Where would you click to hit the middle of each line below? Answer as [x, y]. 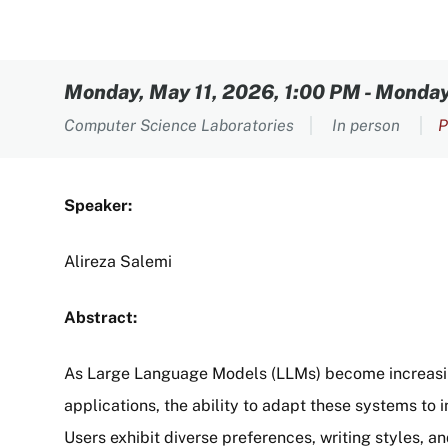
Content [124, 79]
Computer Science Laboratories [179, 125]
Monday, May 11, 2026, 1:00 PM [212, 92]
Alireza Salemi [118, 261]
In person [368, 125]
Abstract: [100, 317]
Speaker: [98, 205]
